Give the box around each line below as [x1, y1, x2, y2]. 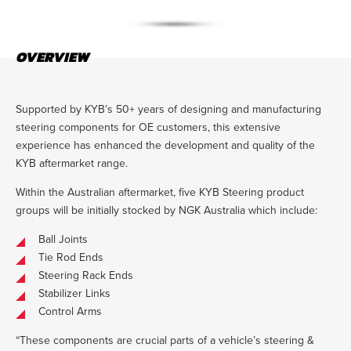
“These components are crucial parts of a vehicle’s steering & [16, 334, 314, 348]
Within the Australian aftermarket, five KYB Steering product [16, 186, 304, 200]
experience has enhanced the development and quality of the [16, 139, 315, 153]
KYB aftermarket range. [16, 157, 128, 171]
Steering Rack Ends [38, 269, 133, 283]
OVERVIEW [16, 45, 89, 68]
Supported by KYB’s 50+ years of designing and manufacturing [16, 103, 321, 117]
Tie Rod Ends [38, 251, 103, 265]
